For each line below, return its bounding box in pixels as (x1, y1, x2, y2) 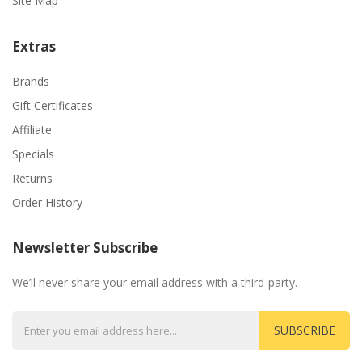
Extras (12, 36, 56, 56)
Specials (12, 145, 54, 162)
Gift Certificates (12, 97, 93, 113)
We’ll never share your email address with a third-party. (12, 274, 297, 290)
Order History (12, 194, 82, 210)
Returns (12, 170, 53, 186)
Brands (12, 73, 49, 89)
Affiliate (12, 121, 52, 137)
